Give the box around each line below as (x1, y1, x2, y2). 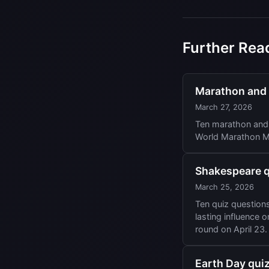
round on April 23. (195, 224, 267, 235)
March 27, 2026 (195, 103, 252, 112)
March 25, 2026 (195, 183, 254, 192)
